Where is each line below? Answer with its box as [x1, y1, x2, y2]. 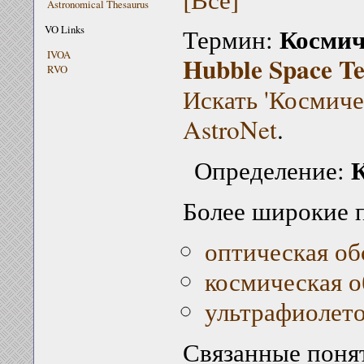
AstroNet [182, 112, 277, 147]
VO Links [45, 21, 85, 37]
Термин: [182, 22, 279, 57]
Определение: [193, 153, 351, 188]
